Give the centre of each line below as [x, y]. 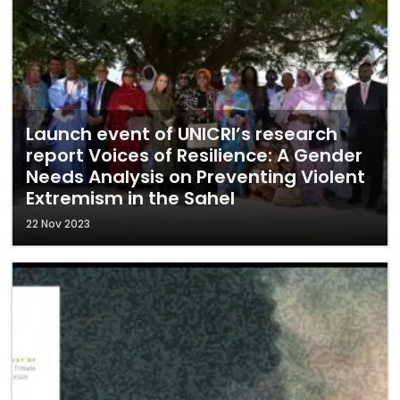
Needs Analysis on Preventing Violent [196, 177]
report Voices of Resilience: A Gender [194, 155]
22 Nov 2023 [58, 224]
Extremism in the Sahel [130, 198]
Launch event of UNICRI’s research [182, 134]
